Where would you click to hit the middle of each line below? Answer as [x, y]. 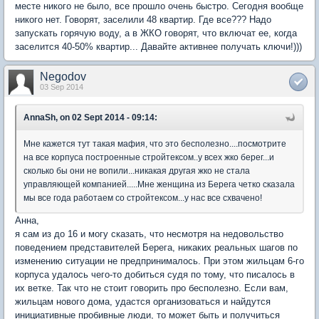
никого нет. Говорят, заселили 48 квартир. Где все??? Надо [143, 19]
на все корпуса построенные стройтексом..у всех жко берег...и [149, 157]
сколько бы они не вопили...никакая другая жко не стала [137, 171]
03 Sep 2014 [62, 87]
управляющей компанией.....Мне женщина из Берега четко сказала [159, 184]
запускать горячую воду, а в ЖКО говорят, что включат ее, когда [156, 33]
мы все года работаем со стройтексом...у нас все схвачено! [143, 198]
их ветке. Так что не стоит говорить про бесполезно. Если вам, [152, 288]
